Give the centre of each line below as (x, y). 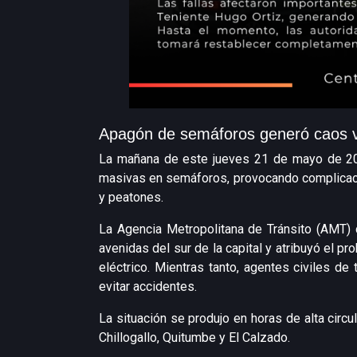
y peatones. (131, 197)
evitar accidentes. (148, 286)
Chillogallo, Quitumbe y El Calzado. (194, 337)
